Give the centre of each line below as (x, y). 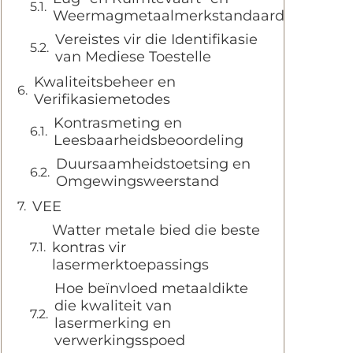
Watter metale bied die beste (156, 230)
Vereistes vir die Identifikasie (156, 39)
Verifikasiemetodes (102, 99)
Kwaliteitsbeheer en (105, 82)
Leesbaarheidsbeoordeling (149, 140)
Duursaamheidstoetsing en (153, 164)
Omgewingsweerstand (137, 181)
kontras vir (89, 247)
